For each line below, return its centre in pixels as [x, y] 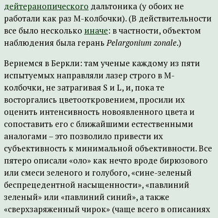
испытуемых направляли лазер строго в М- [89, 75]
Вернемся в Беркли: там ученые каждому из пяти [102, 63]
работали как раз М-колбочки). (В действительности [108, 18]
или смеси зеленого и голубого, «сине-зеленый [98, 173]
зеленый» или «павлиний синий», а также [87, 197]
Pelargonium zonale [142, 43]
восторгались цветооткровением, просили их [94, 100]
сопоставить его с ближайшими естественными [99, 124]
